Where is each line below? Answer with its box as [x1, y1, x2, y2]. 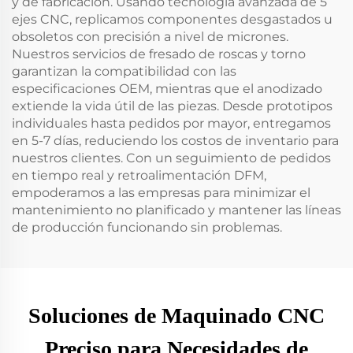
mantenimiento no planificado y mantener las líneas [12, 203, 341, 217]
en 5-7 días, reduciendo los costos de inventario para [12, 133, 339, 148]
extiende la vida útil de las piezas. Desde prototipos [12, 98, 333, 113]
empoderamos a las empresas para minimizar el [12, 185, 310, 200]
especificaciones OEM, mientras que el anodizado [12, 81, 322, 96]
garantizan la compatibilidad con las [12, 64, 236, 79]
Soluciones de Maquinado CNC [28, 303, 325, 328]
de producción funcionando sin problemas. [12, 220, 282, 235]
